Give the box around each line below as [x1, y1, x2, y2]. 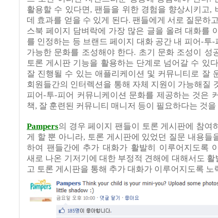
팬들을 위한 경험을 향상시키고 [94, 5, 210, 15]
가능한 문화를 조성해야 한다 [27, 48, 134, 57]
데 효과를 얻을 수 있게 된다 [27, 16, 128, 25]
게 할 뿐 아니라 [27, 132, 84, 142]
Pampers [27, 122, 58, 131]
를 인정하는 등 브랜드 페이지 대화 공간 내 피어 [27, 37, 201, 47]
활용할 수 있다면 [27, 5, 90, 15]
